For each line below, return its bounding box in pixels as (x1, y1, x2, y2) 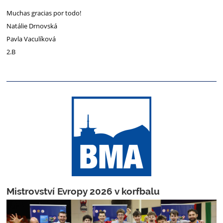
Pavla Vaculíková (6, 34, 58, 44)
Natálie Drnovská (6, 21, 58, 31)
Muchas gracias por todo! (6, 8, 82, 18)
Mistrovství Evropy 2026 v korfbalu (6, 185, 160, 197)
